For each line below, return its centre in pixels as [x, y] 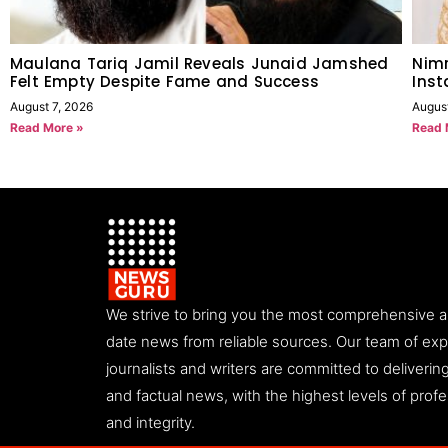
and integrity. [150, 423]
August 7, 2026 [51, 107]
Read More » [47, 128]
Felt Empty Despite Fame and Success [164, 82]
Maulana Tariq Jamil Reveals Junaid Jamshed [199, 64]
